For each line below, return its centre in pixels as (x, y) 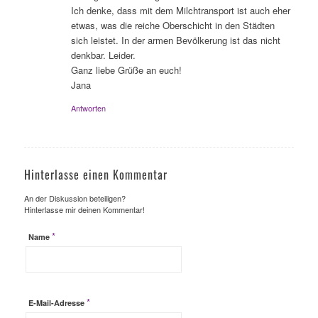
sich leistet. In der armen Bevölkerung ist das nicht (175, 40)
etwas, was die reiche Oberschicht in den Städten (172, 26)
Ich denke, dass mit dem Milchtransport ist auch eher (180, 11)
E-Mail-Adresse (57, 303)
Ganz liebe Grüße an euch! (126, 70)
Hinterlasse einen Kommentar (95, 175)
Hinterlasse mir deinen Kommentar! (84, 210)
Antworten (88, 108)
